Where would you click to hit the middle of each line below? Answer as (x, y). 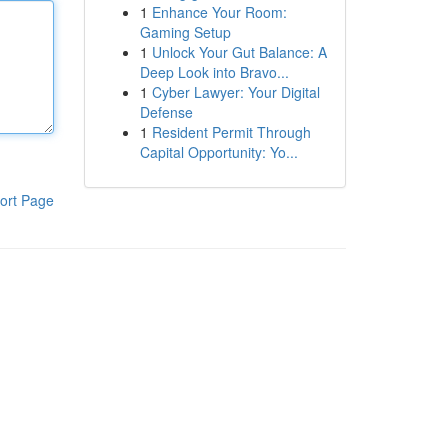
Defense (166, 112)
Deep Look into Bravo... (214, 72)
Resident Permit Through (231, 132)
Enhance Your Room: (219, 12)
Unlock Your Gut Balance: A (239, 52)
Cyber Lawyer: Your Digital (235, 92)
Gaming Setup (185, 32)
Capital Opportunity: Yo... (218, 152)
